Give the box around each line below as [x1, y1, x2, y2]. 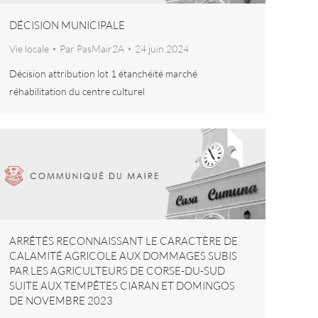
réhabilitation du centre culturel [9, 85, 145, 98]
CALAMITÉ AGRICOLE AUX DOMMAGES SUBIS [9, 249, 237, 263]
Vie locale [9, 43, 49, 55]
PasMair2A [77, 43, 124, 55]
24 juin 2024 [135, 43, 189, 55]
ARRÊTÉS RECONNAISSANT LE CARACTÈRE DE [9, 234, 238, 248]
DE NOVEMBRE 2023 [9, 294, 113, 308]
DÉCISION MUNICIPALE [9, 18, 125, 33]
